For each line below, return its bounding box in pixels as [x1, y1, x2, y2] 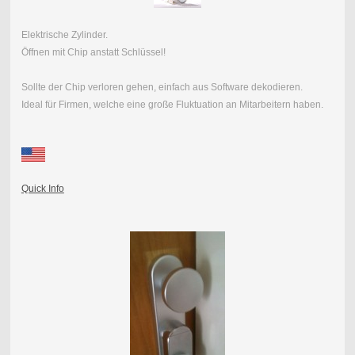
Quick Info [21, 182, 64, 194]
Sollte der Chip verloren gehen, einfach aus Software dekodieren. [21, 81, 303, 93]
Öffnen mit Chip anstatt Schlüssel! [21, 46, 166, 58]
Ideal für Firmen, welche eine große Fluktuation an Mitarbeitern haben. [21, 98, 323, 110]
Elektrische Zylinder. [21, 29, 108, 40]
